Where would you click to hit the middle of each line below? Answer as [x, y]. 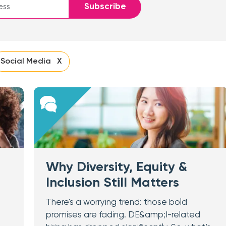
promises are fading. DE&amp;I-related [123, 215]
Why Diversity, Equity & [116, 167]
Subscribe [105, 7]
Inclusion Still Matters [112, 183]
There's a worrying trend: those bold [116, 203]
